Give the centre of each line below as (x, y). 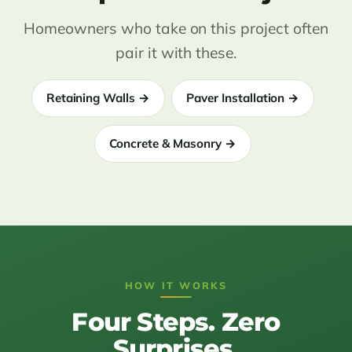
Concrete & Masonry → (173, 144)
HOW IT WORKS (176, 286)
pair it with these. (176, 53)
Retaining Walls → (98, 98)
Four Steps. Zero (176, 322)
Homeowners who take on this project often (176, 29)
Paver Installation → (243, 98)
